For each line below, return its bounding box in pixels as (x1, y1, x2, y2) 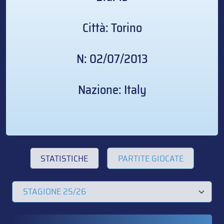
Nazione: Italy (77, 80, 146, 100)
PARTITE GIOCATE (117, 151, 183, 165)
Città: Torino (82, 18, 142, 38)
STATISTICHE (40, 151, 88, 165)
